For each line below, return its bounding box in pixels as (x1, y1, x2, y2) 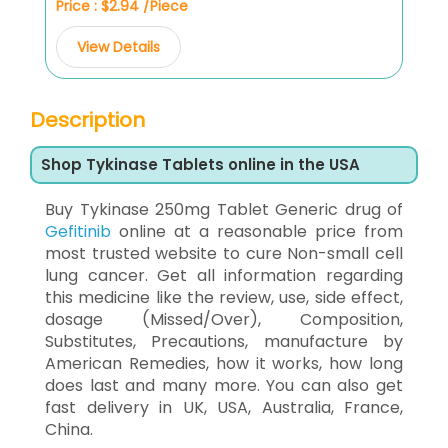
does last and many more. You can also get (45, 373, 403, 397)
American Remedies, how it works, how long (45, 351, 403, 375)
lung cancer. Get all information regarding (45, 263, 403, 287)
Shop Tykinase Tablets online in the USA (41, 153, 360, 175)
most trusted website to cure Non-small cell (45, 241, 403, 265)
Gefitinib (45, 219, 111, 243)
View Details (77, 36, 160, 57)
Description (30, 105, 145, 134)
